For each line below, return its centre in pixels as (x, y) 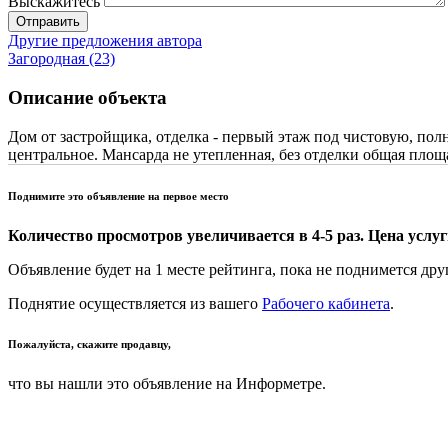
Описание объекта (87, 97)
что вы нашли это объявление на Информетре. (167, 383)
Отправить (48, 22)
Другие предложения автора (105, 41)
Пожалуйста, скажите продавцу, (89, 343)
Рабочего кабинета (326, 303)
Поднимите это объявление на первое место (118, 195)
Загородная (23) (61, 59)
